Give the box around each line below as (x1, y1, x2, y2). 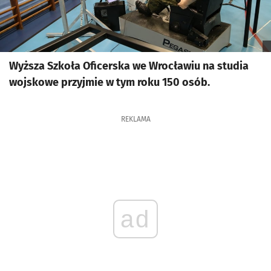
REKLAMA (120, 115, 151, 123)
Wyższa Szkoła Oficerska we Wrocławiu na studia (9, 59, 249, 73)
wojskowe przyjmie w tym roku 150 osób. (9, 76, 210, 89)
